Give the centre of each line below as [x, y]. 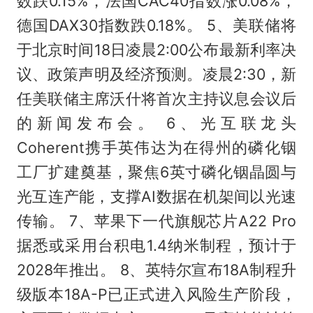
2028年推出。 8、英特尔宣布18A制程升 [156, 269]
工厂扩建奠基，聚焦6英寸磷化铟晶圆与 [156, 172]
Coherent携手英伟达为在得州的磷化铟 [156, 147]
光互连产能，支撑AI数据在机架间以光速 [156, 196]
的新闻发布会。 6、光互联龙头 [156, 123]
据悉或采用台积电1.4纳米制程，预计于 [156, 245]
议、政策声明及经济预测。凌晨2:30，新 [156, 74]
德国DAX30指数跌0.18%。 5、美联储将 [156, 25]
